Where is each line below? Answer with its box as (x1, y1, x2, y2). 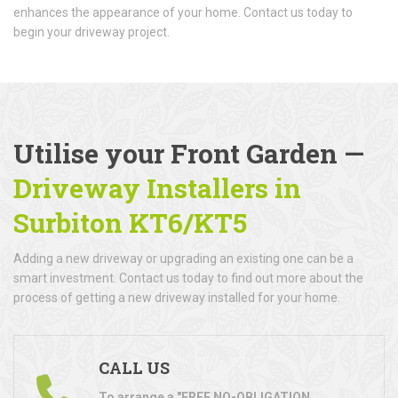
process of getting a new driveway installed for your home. (13, 290, 340, 305)
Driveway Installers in (13, 170, 301, 205)
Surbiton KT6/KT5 (13, 204, 247, 240)
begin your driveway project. (13, 24, 170, 39)
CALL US (99, 356, 170, 378)
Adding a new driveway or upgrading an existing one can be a (13, 251, 354, 266)
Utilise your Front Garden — (13, 135, 364, 171)
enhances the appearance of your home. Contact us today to (13, 4, 353, 20)
